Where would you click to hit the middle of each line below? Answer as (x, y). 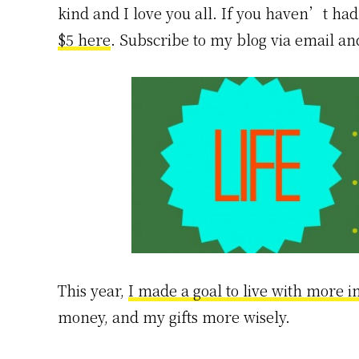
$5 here (84, 39)
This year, (93, 290)
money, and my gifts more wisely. (174, 317)
